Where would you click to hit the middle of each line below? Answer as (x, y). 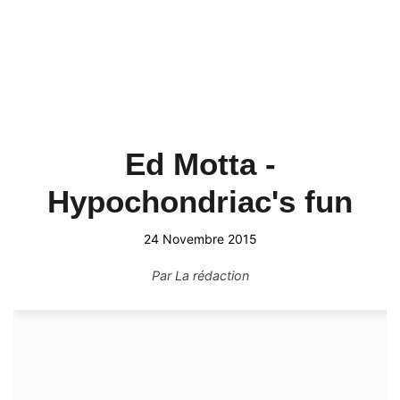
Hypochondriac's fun (200, 201)
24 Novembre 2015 (200, 239)
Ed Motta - (200, 164)
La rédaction (212, 275)
